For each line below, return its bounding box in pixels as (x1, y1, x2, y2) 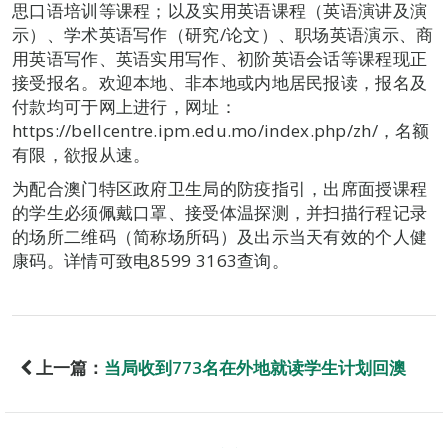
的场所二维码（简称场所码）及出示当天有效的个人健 (12, 224, 428, 248)
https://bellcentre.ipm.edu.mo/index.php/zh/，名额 (12, 118, 430, 142)
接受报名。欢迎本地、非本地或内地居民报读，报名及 (12, 70, 428, 94)
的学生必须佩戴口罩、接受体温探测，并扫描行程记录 (12, 200, 428, 224)
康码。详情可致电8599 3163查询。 (12, 248, 289, 272)
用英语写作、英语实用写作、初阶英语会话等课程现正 (12, 46, 428, 70)
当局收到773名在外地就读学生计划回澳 (104, 355, 406, 379)
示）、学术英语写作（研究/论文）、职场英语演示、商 (12, 22, 434, 46)
